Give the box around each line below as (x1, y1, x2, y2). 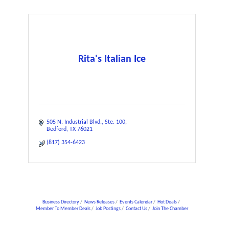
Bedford (47, 126, 66, 132)
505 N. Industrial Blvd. (47, 119, 102, 125)
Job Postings (96, 206, 121, 212)
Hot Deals (157, 199, 177, 205)
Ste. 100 (105, 119, 125, 125)
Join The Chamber (152, 206, 189, 212)
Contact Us (126, 206, 148, 212)
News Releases (84, 199, 114, 205)
